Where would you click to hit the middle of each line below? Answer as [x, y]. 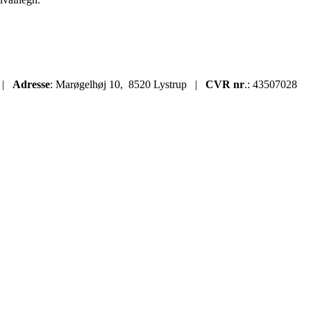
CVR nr [225, 84]
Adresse [31, 84]
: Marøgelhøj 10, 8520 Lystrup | [128, 84]
